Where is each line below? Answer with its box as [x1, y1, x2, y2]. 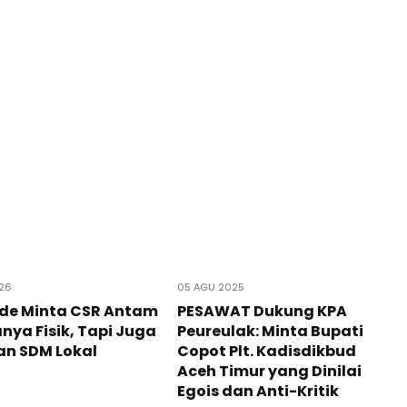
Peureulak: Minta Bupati [176, 320, 363, 342]
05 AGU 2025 [176, 279, 244, 294]
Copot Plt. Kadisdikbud [176, 340, 356, 362]
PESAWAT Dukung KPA [176, 300, 347, 322]
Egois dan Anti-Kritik [176, 380, 339, 402]
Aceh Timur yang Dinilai [176, 360, 362, 382]
